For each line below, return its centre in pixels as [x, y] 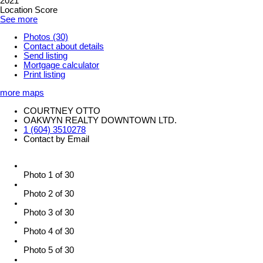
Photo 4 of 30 [49, 232]
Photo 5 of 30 [49, 250]
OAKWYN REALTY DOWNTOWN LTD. [100, 120]
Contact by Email [56, 139]
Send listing [45, 56]
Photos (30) [46, 37]
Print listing [44, 75]
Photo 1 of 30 [49, 175]
